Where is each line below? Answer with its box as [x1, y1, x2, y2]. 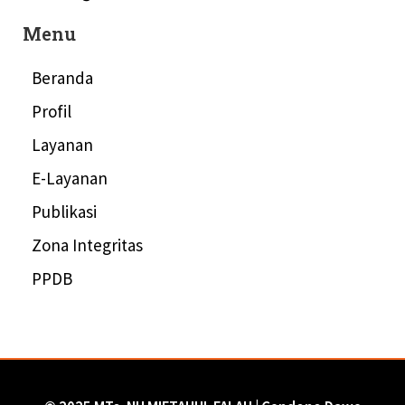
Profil [32, 99, 71, 122]
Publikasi [32, 200, 97, 222]
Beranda [32, 66, 93, 89]
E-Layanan [32, 166, 108, 189]
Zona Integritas [32, 233, 143, 256]
